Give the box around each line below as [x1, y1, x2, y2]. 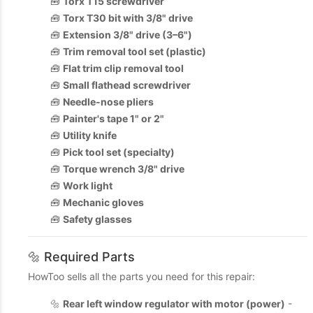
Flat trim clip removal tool [63, 62, 184, 74]
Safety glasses [63, 213, 132, 225]
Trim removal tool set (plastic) [63, 45, 206, 57]
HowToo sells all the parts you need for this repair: [28, 270, 255, 282]
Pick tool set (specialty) [63, 146, 175, 158]
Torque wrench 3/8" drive [63, 163, 184, 175]
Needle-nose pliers [63, 96, 154, 108]
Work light [63, 180, 112, 191]
